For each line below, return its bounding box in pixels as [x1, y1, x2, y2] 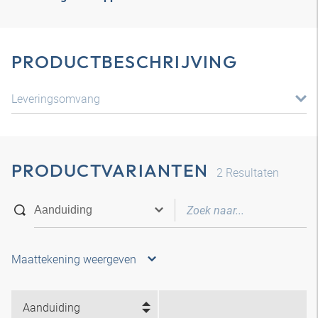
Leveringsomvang [11, 91, 100, 106]
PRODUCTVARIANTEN [11, 159, 208, 182]
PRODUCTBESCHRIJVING [11, 50, 237, 73]
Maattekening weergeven [11, 251, 136, 267]
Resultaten [223, 165, 279, 180]
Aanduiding [23, 300, 80, 315]
